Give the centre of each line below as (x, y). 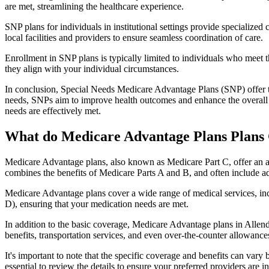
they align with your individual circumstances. (92, 69)
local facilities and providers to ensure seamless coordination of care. (134, 38)
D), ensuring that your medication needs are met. (97, 204)
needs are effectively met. (53, 111)
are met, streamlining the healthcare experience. (94, 7)
